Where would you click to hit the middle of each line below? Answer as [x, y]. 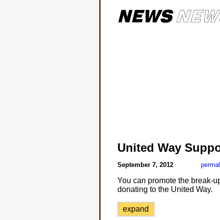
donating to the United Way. [165, 189]
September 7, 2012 [146, 165]
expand [136, 209]
